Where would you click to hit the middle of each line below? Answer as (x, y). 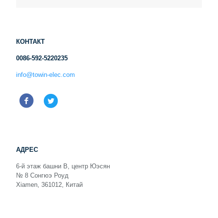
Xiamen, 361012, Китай (49, 185)
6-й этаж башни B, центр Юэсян (63, 166)
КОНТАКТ (30, 42)
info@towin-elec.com (45, 75)
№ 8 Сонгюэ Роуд (42, 175)
